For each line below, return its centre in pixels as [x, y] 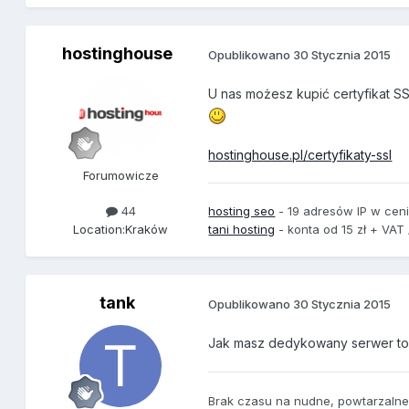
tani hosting [242, 230]
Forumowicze [121, 176]
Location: [100, 229]
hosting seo [242, 211]
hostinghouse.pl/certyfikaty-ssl [300, 154]
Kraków [147, 229]
